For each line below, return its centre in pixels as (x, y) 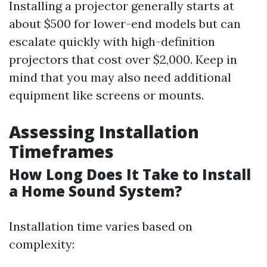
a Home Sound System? (96, 191)
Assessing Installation (104, 132)
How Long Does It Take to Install (130, 174)
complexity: (42, 244)
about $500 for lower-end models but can (125, 24)
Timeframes (61, 151)
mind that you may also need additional (120, 77)
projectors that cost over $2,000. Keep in (123, 59)
